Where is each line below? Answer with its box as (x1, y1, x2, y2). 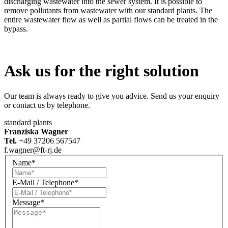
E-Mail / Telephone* (12, 178, 78, 187)
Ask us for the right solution (4, 62, 199, 80)
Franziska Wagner (4, 127, 68, 136)
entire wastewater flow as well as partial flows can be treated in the (4, 15, 218, 24)
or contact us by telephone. (4, 100, 90, 109)
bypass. (4, 24, 28, 33)
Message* (12, 198, 44, 207)
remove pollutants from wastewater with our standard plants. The (4, 6, 212, 15)
